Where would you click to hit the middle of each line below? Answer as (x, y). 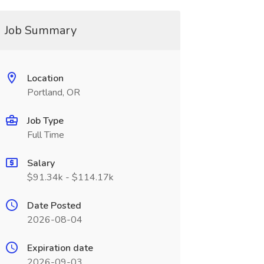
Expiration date (60, 248)
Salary (41, 163)
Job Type (45, 121)
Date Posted (54, 206)
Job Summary (40, 30)
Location (45, 78)
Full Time (45, 135)
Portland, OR (53, 93)
